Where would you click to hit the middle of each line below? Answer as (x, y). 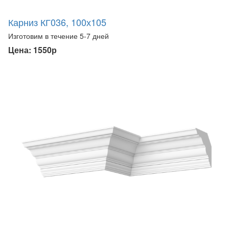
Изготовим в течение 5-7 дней (59, 36)
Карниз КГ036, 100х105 (57, 22)
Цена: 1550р (32, 50)
